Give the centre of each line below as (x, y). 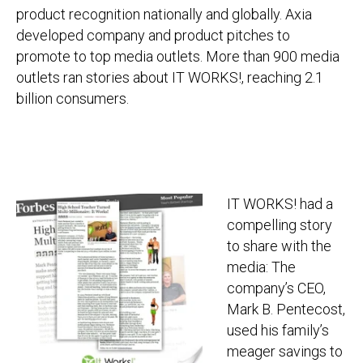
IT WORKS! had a (280, 204)
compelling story (280, 225)
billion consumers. (73, 98)
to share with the (279, 246)
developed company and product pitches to (153, 35)
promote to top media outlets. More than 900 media (178, 56)
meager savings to (285, 351)
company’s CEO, (276, 288)
